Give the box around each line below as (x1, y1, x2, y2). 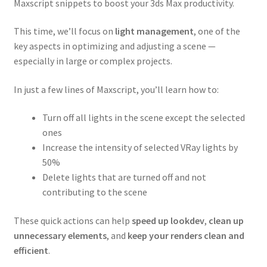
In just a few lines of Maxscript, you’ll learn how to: (13, 83, 219, 95)
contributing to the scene (42, 186, 147, 198)
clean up (208, 215, 244, 227)
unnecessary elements (13, 229, 107, 242)
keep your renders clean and (127, 229, 244, 242)
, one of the (193, 25, 240, 38)
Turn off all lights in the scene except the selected (42, 111, 245, 124)
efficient (13, 244, 48, 257)
